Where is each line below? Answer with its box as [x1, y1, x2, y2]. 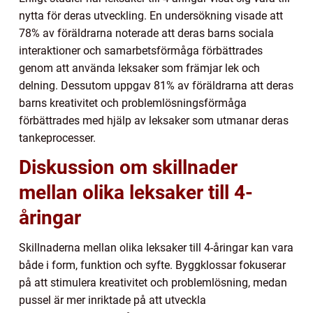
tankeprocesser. [19, 131, 96, 145]
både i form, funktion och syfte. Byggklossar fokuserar [19, 259, 286, 272]
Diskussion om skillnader [19, 156, 238, 180]
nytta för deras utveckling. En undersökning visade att [19, 9, 283, 23]
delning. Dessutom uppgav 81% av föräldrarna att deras [19, 79, 293, 93]
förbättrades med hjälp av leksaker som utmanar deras [19, 114, 289, 128]
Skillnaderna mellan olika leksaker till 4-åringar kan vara [19, 241, 293, 255]
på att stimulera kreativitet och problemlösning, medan [19, 276, 287, 290]
